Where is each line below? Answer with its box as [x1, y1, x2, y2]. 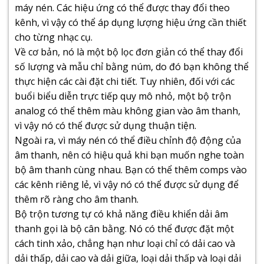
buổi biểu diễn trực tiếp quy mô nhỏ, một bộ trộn [15, 89, 231, 103]
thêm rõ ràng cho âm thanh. [15, 192, 138, 206]
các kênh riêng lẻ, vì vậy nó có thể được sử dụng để [15, 177, 239, 191]
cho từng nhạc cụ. [15, 30, 93, 44]
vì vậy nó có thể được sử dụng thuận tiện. [15, 118, 196, 132]
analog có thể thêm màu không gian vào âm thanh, [15, 104, 240, 117]
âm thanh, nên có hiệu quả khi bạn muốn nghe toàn [15, 148, 244, 161]
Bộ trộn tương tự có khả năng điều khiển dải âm [15, 207, 228, 220]
